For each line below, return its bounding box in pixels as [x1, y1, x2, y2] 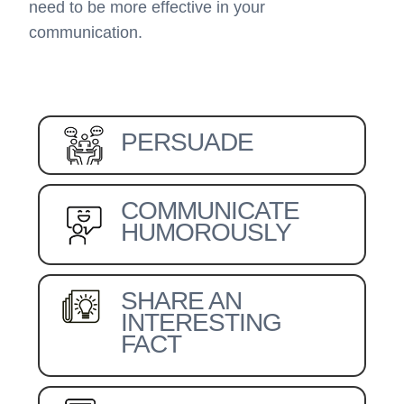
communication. [29, 23, 143, 41]
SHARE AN [121, 287, 243, 315]
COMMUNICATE [121, 197, 300, 225]
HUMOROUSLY [121, 218, 292, 246]
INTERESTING [121, 308, 282, 336]
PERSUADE [121, 128, 254, 156]
